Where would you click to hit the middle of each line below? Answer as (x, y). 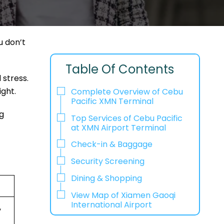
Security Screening (107, 161)
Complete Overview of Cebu (127, 91)
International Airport (111, 204)
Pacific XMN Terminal (112, 101)
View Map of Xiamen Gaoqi (123, 195)
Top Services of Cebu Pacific (126, 118)
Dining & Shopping (106, 178)
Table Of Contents (120, 69)
